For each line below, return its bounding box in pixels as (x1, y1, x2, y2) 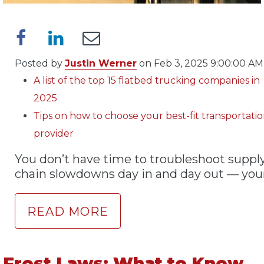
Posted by (15, 57, 65, 69)
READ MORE (27, 204, 108, 219)
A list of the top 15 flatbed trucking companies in (34, 74, 260, 86)
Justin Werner (65, 57, 137, 69)
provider (34, 127, 74, 139)
